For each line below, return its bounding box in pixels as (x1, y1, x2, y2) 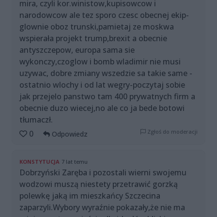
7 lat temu (62, 158, 88, 166)
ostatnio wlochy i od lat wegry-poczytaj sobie (19, 79, 185, 91)
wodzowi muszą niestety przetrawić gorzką (19, 179, 178, 190)
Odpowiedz (50, 129, 88, 139)
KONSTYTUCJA (19, 158, 60, 166)
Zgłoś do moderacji (146, 128, 198, 136)
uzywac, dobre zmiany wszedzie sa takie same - (19, 68, 192, 79)
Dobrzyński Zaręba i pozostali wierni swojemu (19, 167, 186, 178)
